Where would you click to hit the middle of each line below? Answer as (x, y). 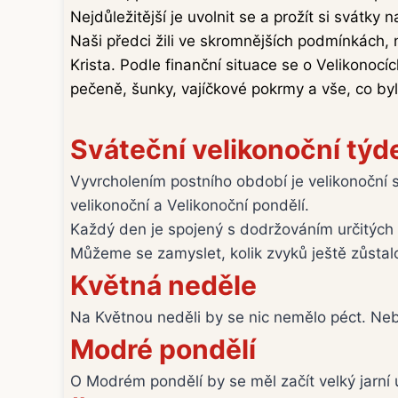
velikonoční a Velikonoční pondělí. (190, 206)
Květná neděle (163, 286)
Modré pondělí (163, 350)
